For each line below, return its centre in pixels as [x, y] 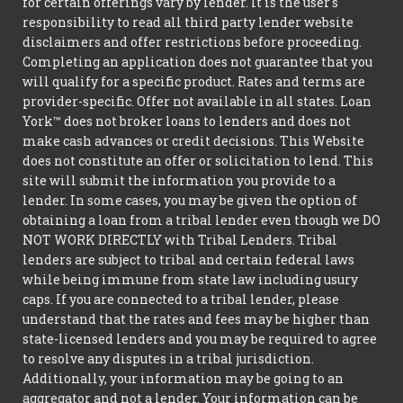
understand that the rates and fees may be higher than [196, 318]
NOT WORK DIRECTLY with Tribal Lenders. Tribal [180, 239]
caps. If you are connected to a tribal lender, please [181, 299]
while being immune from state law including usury [190, 279]
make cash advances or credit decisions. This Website [193, 140]
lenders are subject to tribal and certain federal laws [188, 259]
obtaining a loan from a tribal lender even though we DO [201, 219]
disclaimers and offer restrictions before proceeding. [192, 41]
